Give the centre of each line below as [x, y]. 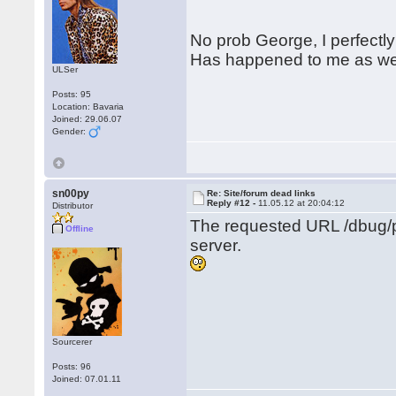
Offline [80, 228]
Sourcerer [72, 342]
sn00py [71, 194]
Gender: [71, 131]
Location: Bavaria [88, 107]
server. [216, 245]
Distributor [73, 206]
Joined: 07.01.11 [87, 379]
